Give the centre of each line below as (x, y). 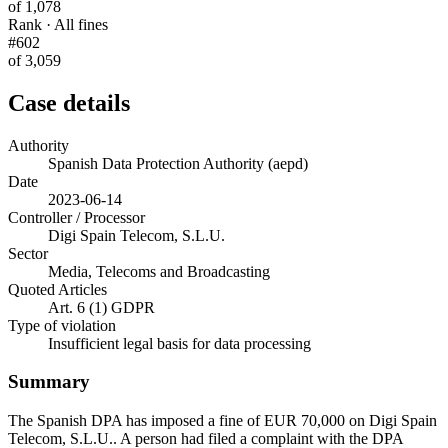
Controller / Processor (76, 217)
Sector (28, 253)
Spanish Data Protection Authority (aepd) (178, 163)
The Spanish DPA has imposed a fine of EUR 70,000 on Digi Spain (222, 421)
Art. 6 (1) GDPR (101, 307)
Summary (49, 382)
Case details (69, 102)
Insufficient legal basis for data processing (179, 343)
